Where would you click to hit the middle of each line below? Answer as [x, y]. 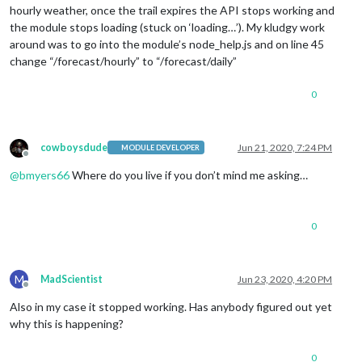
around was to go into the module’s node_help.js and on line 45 [167, 44]
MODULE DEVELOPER [161, 148]
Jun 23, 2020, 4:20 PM [285, 279]
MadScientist [72, 279]
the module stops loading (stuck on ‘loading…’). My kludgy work [167, 27]
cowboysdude [74, 147]
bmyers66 [44, 175]
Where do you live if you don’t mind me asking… [189, 175]
